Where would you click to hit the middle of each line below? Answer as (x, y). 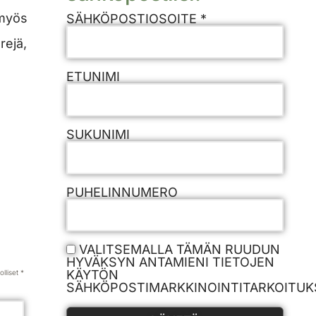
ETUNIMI (93, 76)
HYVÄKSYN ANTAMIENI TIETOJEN (170, 262)
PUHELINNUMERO (122, 192)
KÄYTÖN (92, 275)
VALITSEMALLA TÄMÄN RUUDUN (180, 250)
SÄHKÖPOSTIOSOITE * (136, 19)
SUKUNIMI (98, 134)
